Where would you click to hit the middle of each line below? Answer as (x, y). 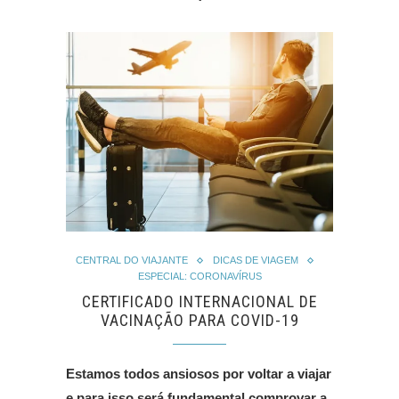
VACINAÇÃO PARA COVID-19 (199, 321)
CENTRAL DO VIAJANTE (132, 261)
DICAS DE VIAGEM (256, 261)
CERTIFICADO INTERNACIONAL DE (199, 302)
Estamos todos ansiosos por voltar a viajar (199, 374)
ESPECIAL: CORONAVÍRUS (199, 277)
